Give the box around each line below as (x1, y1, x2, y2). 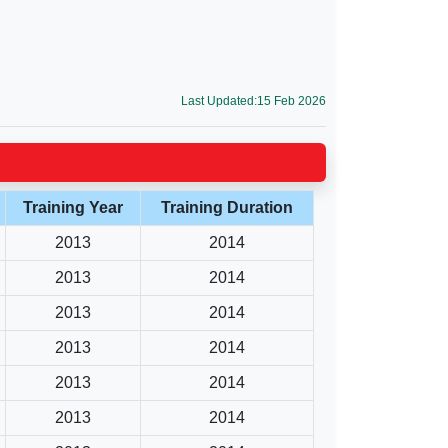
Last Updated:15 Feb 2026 (181, 93, 326, 108)
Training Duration (161, 198, 293, 216)
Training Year (23, 198, 123, 216)
